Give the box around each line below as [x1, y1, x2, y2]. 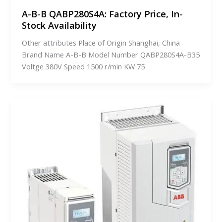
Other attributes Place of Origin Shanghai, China [22, 38, 180, 48]
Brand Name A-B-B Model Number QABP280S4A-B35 [22, 50, 200, 60]
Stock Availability [22, 19, 97, 32]
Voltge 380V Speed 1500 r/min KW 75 [22, 61, 145, 72]
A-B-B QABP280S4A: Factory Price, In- [22, 8, 183, 20]
